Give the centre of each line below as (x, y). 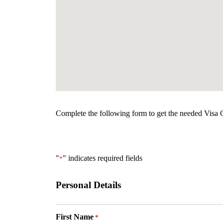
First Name (75, 217)
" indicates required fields (103, 158)
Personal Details (88, 185)
